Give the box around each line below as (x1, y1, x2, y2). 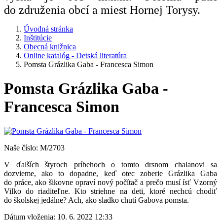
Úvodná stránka (24, 25, 73, 33)
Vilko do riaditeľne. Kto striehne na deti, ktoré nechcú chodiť (4, 186, 217, 195)
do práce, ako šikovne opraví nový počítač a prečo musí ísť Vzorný (4, 178, 217, 186)
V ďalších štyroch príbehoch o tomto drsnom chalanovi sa (4, 160, 217, 169)
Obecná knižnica (24, 42, 76, 51)
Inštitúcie (24, 34, 52, 42)
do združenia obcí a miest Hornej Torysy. (4, 3, 200, 16)
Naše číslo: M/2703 (4, 143, 65, 152)
